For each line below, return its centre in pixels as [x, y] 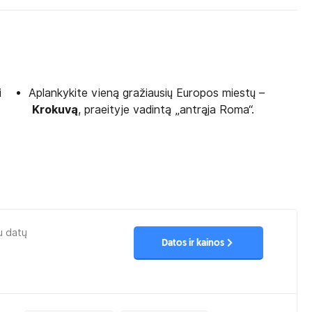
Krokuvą [55, 110]
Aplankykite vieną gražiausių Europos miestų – [147, 93]
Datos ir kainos [193, 243]
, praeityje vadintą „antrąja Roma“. [166, 110]
